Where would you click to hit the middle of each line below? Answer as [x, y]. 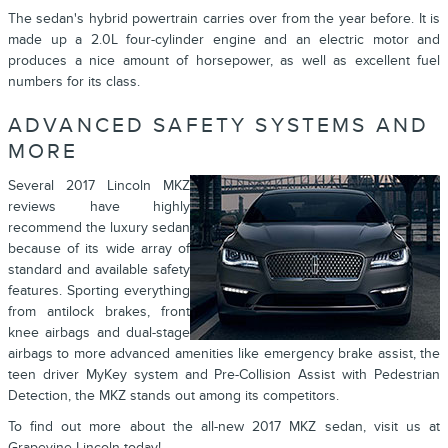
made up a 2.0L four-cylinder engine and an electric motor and [224, 39]
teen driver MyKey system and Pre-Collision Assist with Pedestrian [224, 375]
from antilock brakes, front [99, 312]
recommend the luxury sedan [99, 228]
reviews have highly [99, 207]
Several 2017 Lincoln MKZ [99, 186]
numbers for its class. [74, 81]
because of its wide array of [99, 249]
